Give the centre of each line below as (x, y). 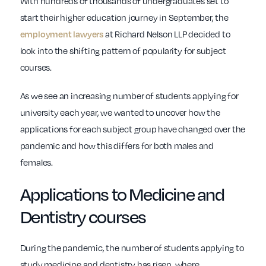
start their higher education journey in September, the (124, 18)
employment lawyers (61, 34)
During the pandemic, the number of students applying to (132, 248)
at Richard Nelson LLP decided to (167, 34)
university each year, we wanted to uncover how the (120, 113)
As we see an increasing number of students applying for (129, 96)
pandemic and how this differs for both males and (117, 146)
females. (36, 162)
